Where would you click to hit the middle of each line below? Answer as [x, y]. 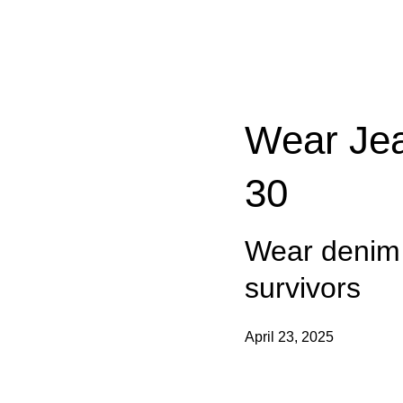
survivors [303, 288]
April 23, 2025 [289, 337]
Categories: [272, 49]
